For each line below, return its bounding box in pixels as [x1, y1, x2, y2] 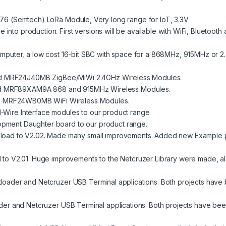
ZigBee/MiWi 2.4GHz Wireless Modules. [50, 73, 182, 82]
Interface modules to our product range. [18, 108, 151, 117]
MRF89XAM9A [3, 85, 51, 94]
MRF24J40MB [4, 73, 50, 82]
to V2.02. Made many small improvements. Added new [15, 131, 195, 140]
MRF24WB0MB [3, 96, 52, 105]
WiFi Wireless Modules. [51, 96, 130, 105]
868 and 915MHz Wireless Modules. [51, 85, 171, 94]
